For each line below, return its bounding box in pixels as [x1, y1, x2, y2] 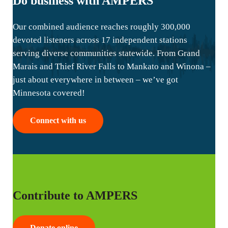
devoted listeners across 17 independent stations [13, 35, 187, 45]
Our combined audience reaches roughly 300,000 [13, 21, 190, 32]
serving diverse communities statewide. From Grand [13, 48, 200, 58]
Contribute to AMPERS [13, 188, 137, 202]
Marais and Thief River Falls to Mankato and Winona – [13, 61, 211, 71]
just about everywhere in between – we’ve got [13, 74, 178, 84]
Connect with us [30, 116, 86, 125]
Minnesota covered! [13, 88, 85, 98]
